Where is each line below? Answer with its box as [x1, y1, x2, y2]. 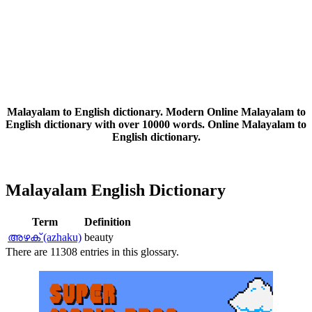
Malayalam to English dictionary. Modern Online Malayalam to [6, 106, 306, 118]
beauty [84, 231, 114, 244]
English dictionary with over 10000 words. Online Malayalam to [6, 118, 306, 131]
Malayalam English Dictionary [6, 181, 226, 200]
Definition [84, 216, 131, 228]
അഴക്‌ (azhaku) [8, 231, 81, 244]
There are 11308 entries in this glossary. [6, 246, 179, 258]
